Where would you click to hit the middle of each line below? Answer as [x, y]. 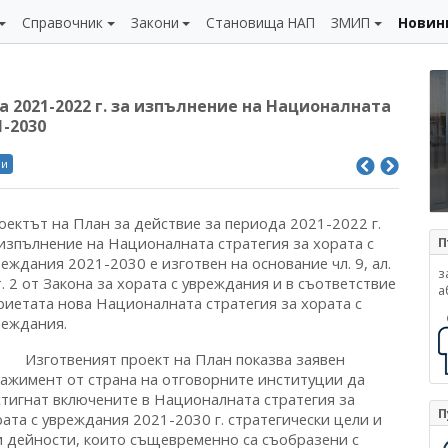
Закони [154, 22]
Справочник [63, 22]
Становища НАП [261, 22]
